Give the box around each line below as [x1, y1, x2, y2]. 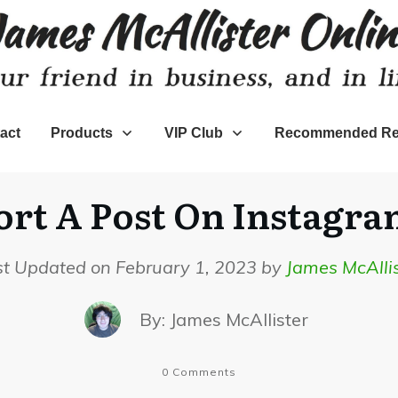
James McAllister [169, 307, 308, 330]
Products [50, 124, 113, 140]
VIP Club [163, 124, 223, 140]
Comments [169, 364, 236, 378]
